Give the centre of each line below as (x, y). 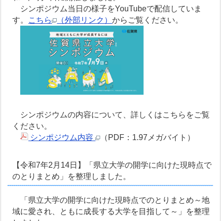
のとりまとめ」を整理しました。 (72, 177)
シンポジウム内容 (62, 138)
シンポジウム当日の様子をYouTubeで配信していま (107, 8)
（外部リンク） (85, 20)
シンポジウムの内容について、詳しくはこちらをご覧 (111, 115)
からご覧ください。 (148, 20)
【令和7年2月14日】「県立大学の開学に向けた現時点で (112, 165)
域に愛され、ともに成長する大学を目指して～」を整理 (111, 212)
